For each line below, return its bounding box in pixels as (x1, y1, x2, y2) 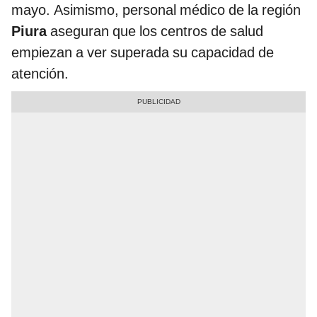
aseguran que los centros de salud (50, 23, 263, 40)
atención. (11, 65, 69, 83)
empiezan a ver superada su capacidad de (11, 44, 274, 62)
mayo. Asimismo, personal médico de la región (11, 1, 301, 19)
